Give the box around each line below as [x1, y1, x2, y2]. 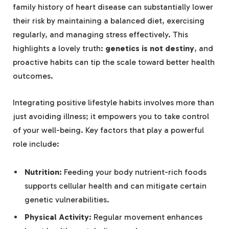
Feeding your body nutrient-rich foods [62, 167, 207, 177]
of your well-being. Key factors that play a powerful [13, 125, 204, 135]
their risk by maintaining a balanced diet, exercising [13, 16, 204, 26]
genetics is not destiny [105, 43, 194, 54]
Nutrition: [25, 167, 62, 177]
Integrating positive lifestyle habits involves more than [13, 97, 214, 107]
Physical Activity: [25, 212, 91, 222]
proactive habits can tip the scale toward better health [13, 57, 215, 67]
